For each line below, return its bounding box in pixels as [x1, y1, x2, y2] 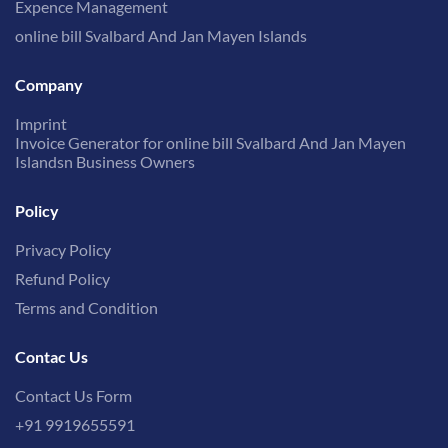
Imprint [15, 114, 67, 134]
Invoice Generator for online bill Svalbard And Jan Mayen [15, 133, 406, 153]
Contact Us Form [15, 386, 132, 406]
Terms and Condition [15, 298, 158, 318]
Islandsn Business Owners [15, 152, 195, 172]
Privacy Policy [15, 240, 111, 260]
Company [15, 75, 83, 95]
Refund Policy [15, 269, 110, 289]
